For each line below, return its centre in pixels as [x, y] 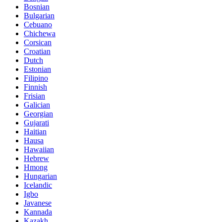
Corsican [38, 42]
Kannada [38, 212]
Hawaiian [39, 149]
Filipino [36, 78]
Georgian [38, 113]
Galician [37, 105]
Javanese [38, 203]
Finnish [35, 87]
